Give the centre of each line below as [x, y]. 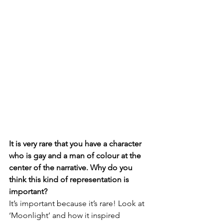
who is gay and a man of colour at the [76, 155]
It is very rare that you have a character [76, 143]
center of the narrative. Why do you [72, 167]
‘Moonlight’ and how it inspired [65, 215]
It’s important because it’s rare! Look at [78, 203]
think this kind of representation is [70, 179]
